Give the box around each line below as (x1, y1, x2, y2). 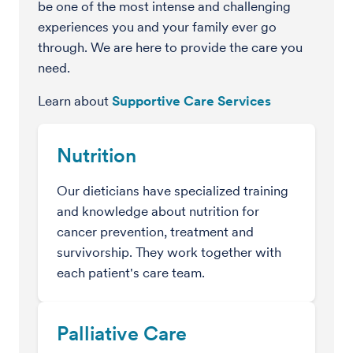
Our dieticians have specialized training (57, 183, 288, 199)
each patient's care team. (57, 265, 205, 281)
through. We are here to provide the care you (38, 39, 303, 55)
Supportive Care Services (112, 93, 271, 109)
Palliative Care (57, 321, 187, 345)
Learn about (38, 93, 112, 109)
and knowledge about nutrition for (57, 203, 259, 219)
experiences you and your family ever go (38, 19, 277, 35)
